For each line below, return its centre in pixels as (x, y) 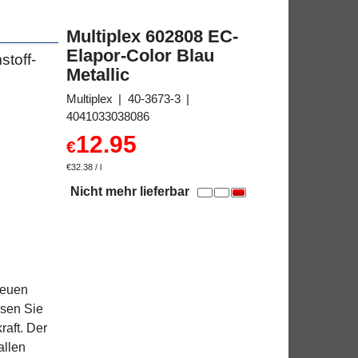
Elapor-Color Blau (140, 55)
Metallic (98, 74)
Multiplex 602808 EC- (152, 36)
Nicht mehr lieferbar (130, 191)
